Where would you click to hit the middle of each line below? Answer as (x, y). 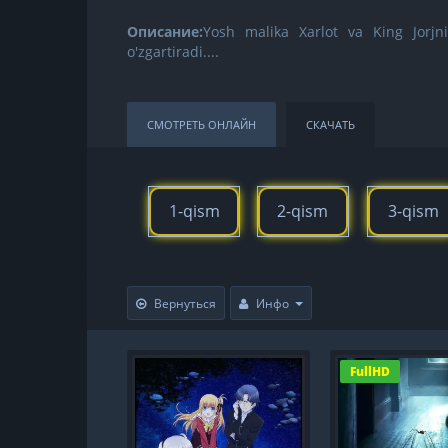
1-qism (194, 210)
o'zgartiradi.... (173, 51)
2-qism (303, 210)
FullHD (370, 371)
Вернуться (185, 303)
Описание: (165, 31)
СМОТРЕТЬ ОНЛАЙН (201, 124)
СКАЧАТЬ (330, 124)
